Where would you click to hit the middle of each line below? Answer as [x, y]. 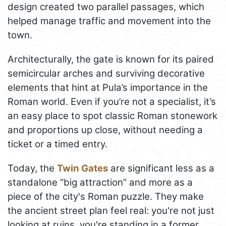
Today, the [32, 168]
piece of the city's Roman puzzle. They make [106, 196]
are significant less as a [161, 168]
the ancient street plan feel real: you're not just [111, 210]
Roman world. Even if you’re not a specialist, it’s [112, 101]
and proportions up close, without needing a [105, 130]
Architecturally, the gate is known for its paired [111, 59]
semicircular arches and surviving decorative [106, 73]
